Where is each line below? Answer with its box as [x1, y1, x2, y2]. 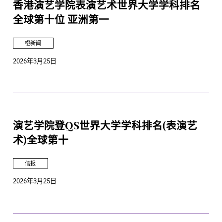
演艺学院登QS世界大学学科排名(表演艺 [13, 121, 197, 131]
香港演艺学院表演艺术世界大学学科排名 [13, 1, 200, 11]
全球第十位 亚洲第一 [13, 15, 109, 26]
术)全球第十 [13, 135, 68, 146]
